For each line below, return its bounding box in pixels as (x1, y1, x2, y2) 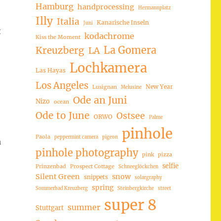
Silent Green (35, 172, 80, 181)
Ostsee (116, 110, 145, 121)
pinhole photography (35, 146, 138, 159)
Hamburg (35, 1, 74, 11)
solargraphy (134, 174, 162, 181)
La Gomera (103, 43, 156, 56)
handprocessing (77, 2, 134, 11)
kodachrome (84, 31, 134, 41)
